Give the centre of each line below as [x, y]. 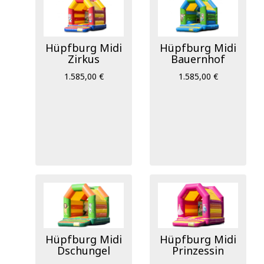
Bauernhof [198, 59]
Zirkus [84, 59]
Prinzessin [198, 250]
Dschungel [84, 250]
